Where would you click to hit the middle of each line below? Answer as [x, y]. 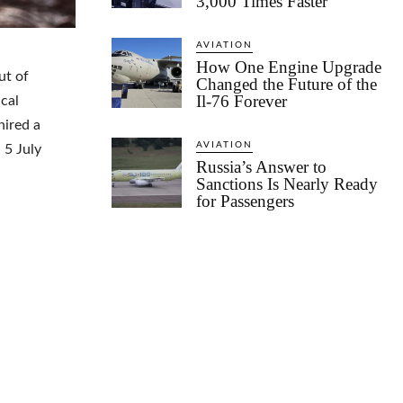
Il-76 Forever [242, 102]
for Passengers [245, 201]
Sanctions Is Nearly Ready [287, 184]
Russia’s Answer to [261, 167]
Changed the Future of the [287, 85]
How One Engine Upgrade [289, 67]
